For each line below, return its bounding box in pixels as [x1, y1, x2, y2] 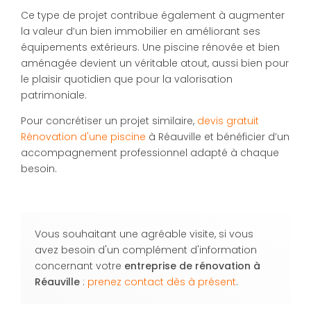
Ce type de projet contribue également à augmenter [21, 8, 285, 23]
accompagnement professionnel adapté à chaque [21, 146, 279, 160]
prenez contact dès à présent [87, 275, 236, 289]
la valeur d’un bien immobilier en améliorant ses [21, 24, 260, 39]
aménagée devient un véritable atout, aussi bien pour [21, 56, 289, 71]
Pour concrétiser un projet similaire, [21, 114, 197, 128]
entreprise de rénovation [124, 259, 251, 274]
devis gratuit [197, 114, 259, 128]
